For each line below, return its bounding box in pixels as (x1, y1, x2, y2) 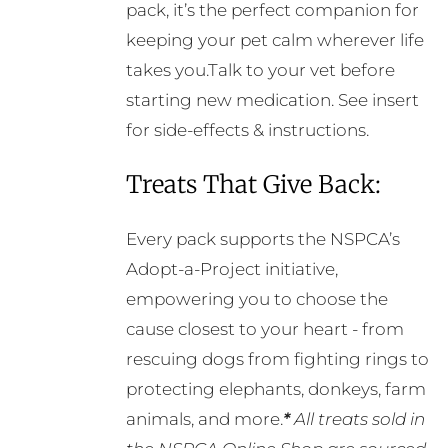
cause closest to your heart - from (125, 319, 404, 340)
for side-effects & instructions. (125, 120, 369, 141)
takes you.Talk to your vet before (125, 60, 395, 81)
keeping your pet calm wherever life (125, 30, 424, 51)
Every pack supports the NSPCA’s (125, 229, 400, 250)
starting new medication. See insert (125, 90, 419, 111)
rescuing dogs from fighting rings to (125, 349, 429, 370)
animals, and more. (125, 409, 283, 430)
